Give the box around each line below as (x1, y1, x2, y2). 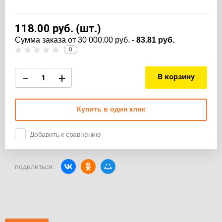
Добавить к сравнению (30, 130, 101, 139)
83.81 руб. (136, 36, 174, 45)
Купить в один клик (77, 105, 145, 113)
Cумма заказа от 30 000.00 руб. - (15, 36, 136, 45)
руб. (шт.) (50, 22, 101, 35)
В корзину (158, 72, 195, 82)
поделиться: (15, 162, 55, 170)
